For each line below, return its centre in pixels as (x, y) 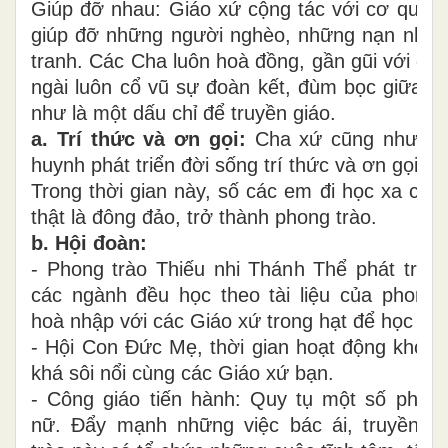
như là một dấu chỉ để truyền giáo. (183, 112)
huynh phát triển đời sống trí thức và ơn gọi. (236, 164)
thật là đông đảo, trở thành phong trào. (204, 216)
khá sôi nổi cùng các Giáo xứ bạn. (182, 372)
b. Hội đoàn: (89, 242)
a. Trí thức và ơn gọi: (138, 138)
